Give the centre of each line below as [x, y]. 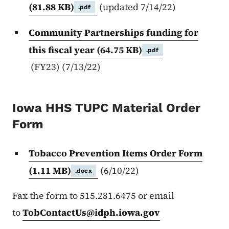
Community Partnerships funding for [113, 33]
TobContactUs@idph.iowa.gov [91, 213]
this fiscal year [63, 50]
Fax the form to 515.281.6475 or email [93, 196]
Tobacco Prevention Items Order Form [116, 153]
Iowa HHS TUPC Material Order [106, 108]
